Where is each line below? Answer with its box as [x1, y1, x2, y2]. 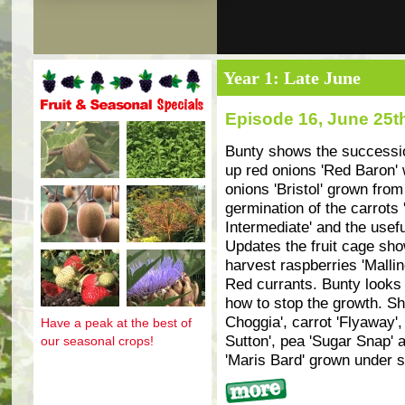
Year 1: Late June [222, 68, 361, 88]
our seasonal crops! [40, 334, 154, 348]
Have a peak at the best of [40, 316, 192, 330]
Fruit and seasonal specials [39, 112, 185, 126]
